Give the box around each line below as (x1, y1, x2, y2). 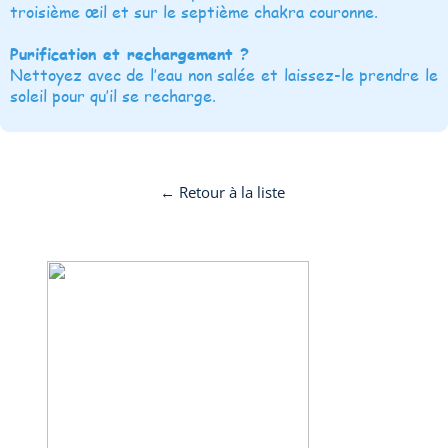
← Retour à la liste (159, 181, 285, 202)
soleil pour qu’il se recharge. (10, 83, 216, 107)
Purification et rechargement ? (10, 41, 249, 65)
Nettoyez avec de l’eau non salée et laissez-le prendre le (10, 62, 438, 86)
